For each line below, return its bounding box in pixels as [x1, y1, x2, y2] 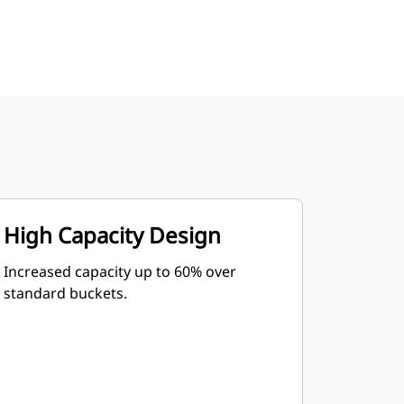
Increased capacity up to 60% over [3, 262, 236, 281]
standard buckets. [3, 283, 127, 303]
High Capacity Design [3, 220, 221, 250]
